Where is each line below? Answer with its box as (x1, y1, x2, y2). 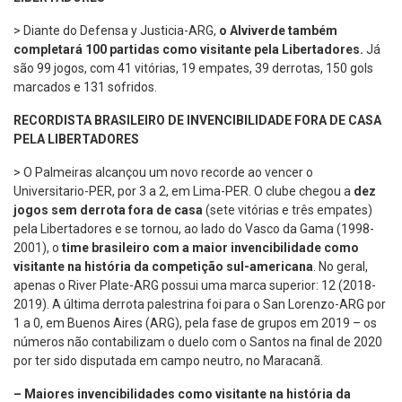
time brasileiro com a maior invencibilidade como (62, 240, 359, 255)
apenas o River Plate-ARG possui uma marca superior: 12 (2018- (13, 277, 376, 293)
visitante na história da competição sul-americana (13, 258, 313, 274)
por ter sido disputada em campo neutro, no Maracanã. (13, 353, 323, 368)
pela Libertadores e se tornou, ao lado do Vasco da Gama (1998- (13, 221, 374, 236)
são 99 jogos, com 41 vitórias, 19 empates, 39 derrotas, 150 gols (13, 60, 373, 75)
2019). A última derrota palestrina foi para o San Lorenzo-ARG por (13, 296, 386, 311)
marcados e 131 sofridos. (13, 79, 157, 94)
